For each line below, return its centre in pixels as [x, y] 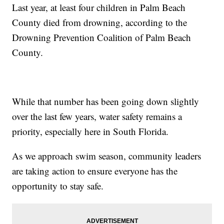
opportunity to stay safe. [58, 186]
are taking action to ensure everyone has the [95, 171]
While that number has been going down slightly [106, 101]
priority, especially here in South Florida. [90, 131]
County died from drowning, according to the [100, 22]
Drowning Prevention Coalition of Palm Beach [102, 37]
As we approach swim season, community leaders [107, 156]
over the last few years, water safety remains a [97, 116]
